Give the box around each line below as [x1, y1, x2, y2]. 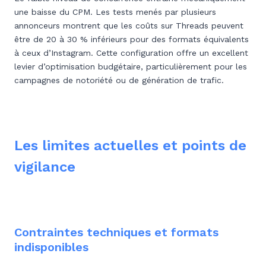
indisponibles [14, 240, 88, 254]
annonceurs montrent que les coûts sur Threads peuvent [14, 21, 243, 30]
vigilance [14, 159, 75, 175]
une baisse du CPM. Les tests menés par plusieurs [14, 7, 216, 17]
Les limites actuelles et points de [14, 137, 246, 154]
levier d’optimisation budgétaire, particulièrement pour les [14, 62, 247, 71]
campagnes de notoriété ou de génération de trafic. [14, 75, 224, 85]
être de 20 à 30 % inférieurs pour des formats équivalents [14, 34, 249, 44]
